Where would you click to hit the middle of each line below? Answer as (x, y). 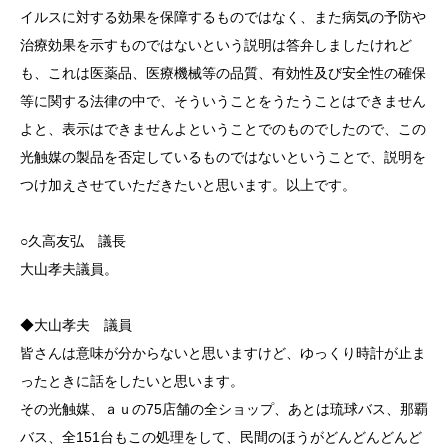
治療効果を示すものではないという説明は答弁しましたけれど (216, 44)
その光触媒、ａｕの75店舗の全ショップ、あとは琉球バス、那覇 (224, 408)
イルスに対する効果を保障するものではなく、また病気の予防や (223, 16)
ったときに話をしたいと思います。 (132, 380)
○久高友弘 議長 (80, 240)
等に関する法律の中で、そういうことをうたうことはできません (223, 100)
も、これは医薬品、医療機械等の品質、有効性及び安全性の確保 (223, 72)
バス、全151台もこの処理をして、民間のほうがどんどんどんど (221, 436)
